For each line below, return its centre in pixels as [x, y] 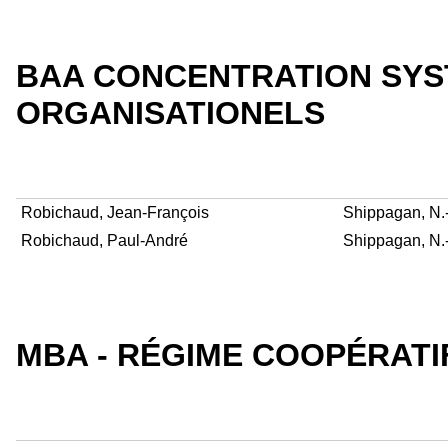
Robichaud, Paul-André [104, 240]
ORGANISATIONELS [170, 112]
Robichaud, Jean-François [115, 212]
